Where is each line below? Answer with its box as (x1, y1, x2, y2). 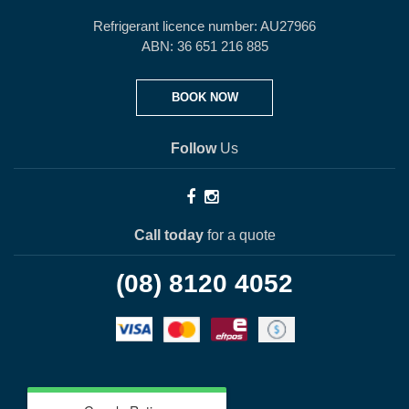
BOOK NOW (171, 90, 238, 104)
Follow (171, 141, 216, 156)
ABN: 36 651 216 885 (141, 38, 268, 54)
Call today (133, 227, 204, 243)
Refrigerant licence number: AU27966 (93, 18, 316, 34)
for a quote (203, 227, 276, 243)
